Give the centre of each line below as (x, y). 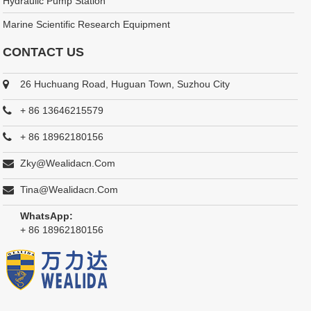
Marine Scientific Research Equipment (87, 24)
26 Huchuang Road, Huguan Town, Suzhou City (125, 84)
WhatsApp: (47, 216)
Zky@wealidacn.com (68, 163)
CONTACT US (44, 52)
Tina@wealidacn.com (69, 189)
